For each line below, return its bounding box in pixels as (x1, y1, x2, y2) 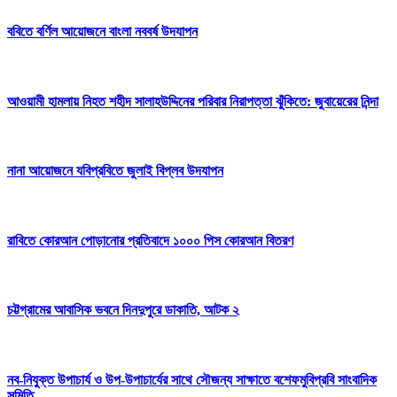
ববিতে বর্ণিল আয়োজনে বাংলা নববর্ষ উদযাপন (7, 24, 198, 40)
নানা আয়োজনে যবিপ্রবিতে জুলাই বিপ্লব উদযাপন (7, 163, 223, 179)
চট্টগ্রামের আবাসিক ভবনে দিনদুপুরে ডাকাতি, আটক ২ (7, 302, 239, 318)
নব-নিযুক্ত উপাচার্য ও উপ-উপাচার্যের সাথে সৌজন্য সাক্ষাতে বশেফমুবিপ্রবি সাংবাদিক (7, 372, 377, 388)
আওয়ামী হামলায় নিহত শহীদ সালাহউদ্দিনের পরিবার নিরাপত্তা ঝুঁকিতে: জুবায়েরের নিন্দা (7, 93, 378, 109)
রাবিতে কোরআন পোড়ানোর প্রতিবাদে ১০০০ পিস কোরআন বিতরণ (7, 232, 293, 248)
